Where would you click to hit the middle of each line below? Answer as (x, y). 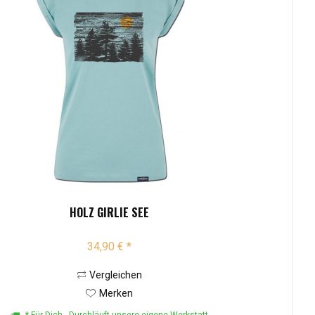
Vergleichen (115, 275)
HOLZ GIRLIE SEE (110, 213)
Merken (116, 294)
